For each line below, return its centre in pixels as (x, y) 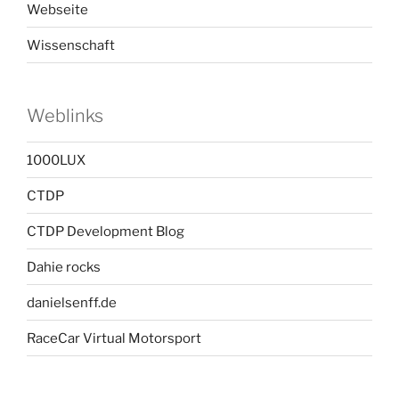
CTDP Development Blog (106, 231)
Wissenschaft (71, 45)
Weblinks (65, 116)
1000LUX (56, 160)
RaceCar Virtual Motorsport (114, 338)
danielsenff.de (72, 302)
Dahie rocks (64, 267)
